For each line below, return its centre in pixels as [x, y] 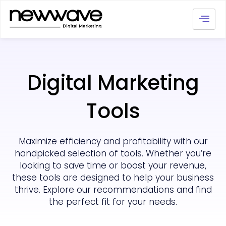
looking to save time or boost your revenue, [113, 165]
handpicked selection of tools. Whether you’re [113, 153]
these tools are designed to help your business [113, 177]
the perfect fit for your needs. [113, 202]
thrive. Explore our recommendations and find [113, 189]
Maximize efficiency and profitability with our [113, 141]
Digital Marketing [113, 82]
